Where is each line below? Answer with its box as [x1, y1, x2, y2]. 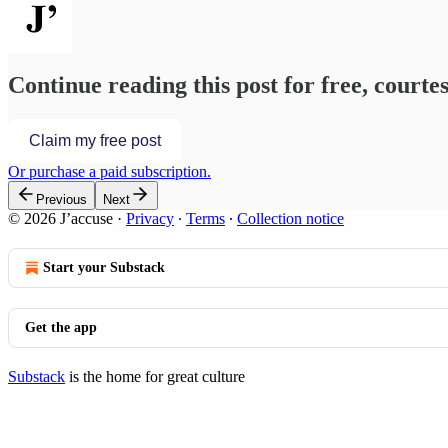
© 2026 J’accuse [8, 210, 113, 228]
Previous [36, 192, 87, 208]
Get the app [25, 320, 97, 336]
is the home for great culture [65, 368, 245, 386]
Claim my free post [29, 132, 161, 150]
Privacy [126, 210, 174, 228]
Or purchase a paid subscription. [8, 163, 211, 181]
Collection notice [237, 210, 344, 228]
